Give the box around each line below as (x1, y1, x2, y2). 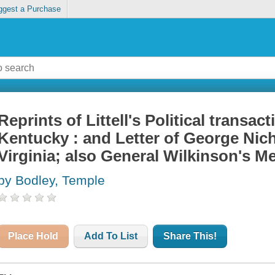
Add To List (84, 231, 138, 242)
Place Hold (8, 231, 59, 242)
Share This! (163, 231, 217, 242)
